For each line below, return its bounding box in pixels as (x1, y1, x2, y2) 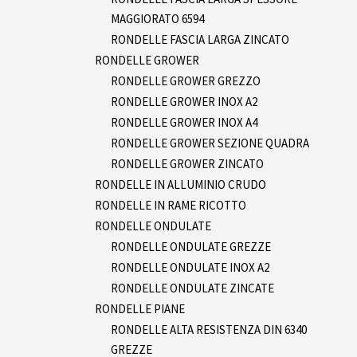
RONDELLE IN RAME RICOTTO (95, 197, 246, 213)
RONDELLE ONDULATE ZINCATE (111, 280, 274, 296)
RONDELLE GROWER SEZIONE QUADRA (111, 135, 309, 151)
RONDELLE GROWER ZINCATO (111, 155, 264, 171)
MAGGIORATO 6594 (111, 10, 204, 26)
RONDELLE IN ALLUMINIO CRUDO (95, 176, 266, 192)
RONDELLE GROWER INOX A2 (111, 93, 257, 109)
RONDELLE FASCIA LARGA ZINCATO (111, 31, 289, 47)
